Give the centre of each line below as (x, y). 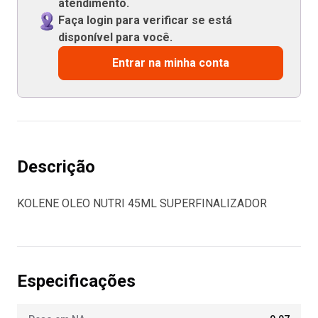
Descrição (56, 167)
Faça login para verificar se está (145, 20)
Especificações (76, 281)
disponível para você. (115, 37)
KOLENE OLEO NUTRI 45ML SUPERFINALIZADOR (142, 203)
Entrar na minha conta (170, 63)
